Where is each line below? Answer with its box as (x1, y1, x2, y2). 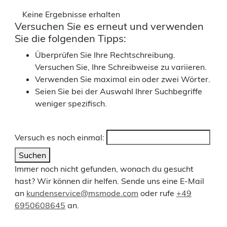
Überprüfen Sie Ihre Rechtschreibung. (35, 49, 175, 60)
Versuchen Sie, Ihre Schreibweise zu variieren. (35, 61, 207, 72)
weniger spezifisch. (35, 98, 107, 108)
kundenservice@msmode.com (26, 187, 138, 198)
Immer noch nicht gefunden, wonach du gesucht (15, 163, 194, 174)
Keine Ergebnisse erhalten (22, 9, 120, 19)
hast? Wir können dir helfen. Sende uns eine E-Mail (15, 175, 204, 186)
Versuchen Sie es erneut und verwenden (15, 19, 204, 32)
